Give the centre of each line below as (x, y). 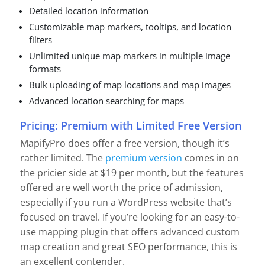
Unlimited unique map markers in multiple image (130, 55)
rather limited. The (62, 158)
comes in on (212, 158)
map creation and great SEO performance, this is (129, 247)
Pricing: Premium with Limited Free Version (131, 126)
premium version (144, 158)
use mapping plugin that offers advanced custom (130, 232)
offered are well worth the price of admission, (122, 188)
